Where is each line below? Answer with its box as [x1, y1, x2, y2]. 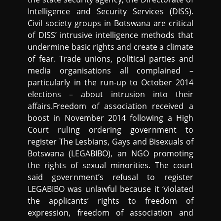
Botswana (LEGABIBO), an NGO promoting [28, 148, 193, 159]
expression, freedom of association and [28, 207, 193, 218]
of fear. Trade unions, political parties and [28, 53, 193, 64]
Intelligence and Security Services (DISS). [28, 6, 193, 17]
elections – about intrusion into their [28, 89, 193, 100]
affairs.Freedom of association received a [28, 101, 193, 111]
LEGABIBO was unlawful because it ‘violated [28, 184, 193, 194]
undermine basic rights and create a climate [28, 41, 193, 52]
